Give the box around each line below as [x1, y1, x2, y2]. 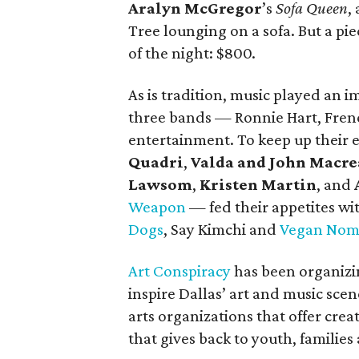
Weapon [128, 197, 186, 216]
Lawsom [128, 175, 192, 194]
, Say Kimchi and [163, 220, 280, 239]
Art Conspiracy [128, 261, 231, 280]
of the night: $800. [128, 43, 256, 63]
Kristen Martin [200, 175, 317, 194]
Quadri [128, 152, 184, 171]
